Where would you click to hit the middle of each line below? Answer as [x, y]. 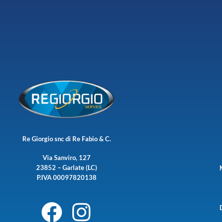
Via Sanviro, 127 [66, 157]
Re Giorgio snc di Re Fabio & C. [66, 139]
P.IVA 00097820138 [66, 177]
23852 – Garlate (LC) [66, 167]
